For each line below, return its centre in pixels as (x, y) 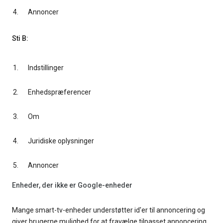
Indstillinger (46, 68)
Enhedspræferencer (59, 92)
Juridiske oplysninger (61, 141)
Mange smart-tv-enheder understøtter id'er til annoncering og (109, 210)
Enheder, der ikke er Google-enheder (72, 185)
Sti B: (20, 39)
